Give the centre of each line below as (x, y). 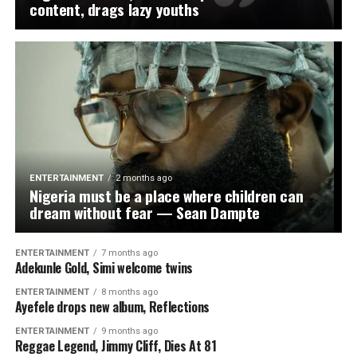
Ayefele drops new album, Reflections (112, 306)
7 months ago (129, 253)
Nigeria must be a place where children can (167, 195)
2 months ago (144, 178)
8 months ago (129, 292)
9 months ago (129, 331)
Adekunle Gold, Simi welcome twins (104, 267)
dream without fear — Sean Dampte (145, 212)
